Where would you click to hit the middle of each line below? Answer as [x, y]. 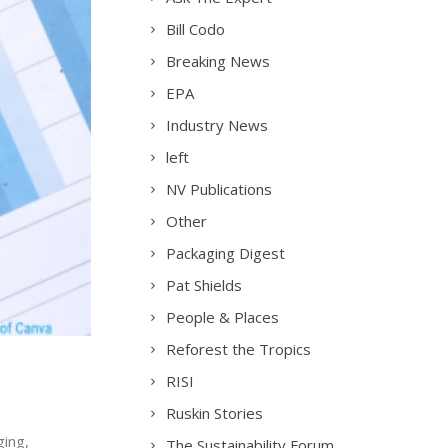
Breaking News [218, 61]
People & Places [223, 317]
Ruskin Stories [215, 413]
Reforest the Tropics [239, 349]
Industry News [217, 125]
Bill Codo [196, 29]
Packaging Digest [226, 253]
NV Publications [219, 189]
